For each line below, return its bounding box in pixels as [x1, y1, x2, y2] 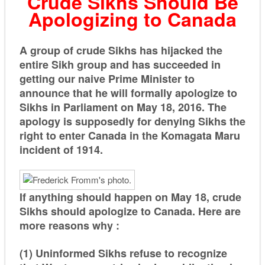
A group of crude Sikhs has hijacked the [19, 42, 222, 58]
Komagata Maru [160, 127, 240, 143]
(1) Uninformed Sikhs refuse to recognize [19, 245, 227, 261]
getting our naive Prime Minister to [19, 70, 195, 86]
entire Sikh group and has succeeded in [19, 56, 221, 72]
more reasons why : [19, 218, 122, 234]
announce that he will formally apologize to [19, 85, 237, 101]
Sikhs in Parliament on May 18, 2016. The [19, 99, 227, 115]
